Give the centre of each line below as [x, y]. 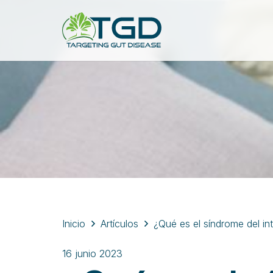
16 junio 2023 [92, 253]
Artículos [120, 224]
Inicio [74, 224]
